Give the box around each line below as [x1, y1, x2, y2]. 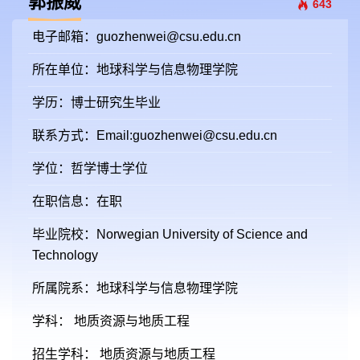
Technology [32, 248, 98, 262]
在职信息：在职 [32, 194, 122, 208]
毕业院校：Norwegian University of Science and [32, 227, 308, 241]
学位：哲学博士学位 [32, 162, 148, 175]
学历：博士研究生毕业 [32, 96, 161, 109]
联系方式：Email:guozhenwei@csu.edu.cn [32, 129, 277, 142]
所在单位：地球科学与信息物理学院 [32, 63, 238, 76]
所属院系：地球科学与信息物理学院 [32, 281, 238, 295]
